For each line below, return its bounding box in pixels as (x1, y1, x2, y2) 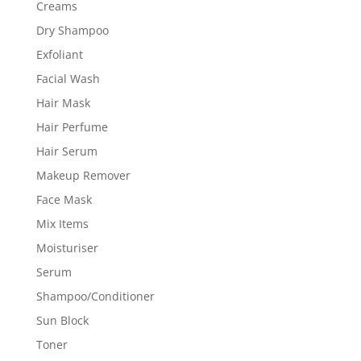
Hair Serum (35, 143, 98, 159)
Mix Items (35, 215, 89, 231)
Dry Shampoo (35, 22, 109, 38)
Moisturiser (35, 239, 98, 255)
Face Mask (35, 191, 92, 207)
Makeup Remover (35, 167, 131, 183)
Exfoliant (35, 46, 83, 62)
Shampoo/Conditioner (35, 288, 155, 304)
